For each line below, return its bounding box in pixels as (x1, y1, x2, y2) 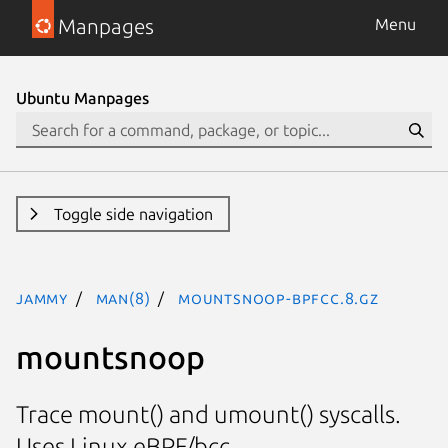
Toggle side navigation (53, 205, 213, 223)
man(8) (95, 289, 151, 307)
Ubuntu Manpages (16, 89, 149, 107)
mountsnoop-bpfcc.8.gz (178, 289, 379, 307)
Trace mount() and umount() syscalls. (16, 401, 401, 429)
